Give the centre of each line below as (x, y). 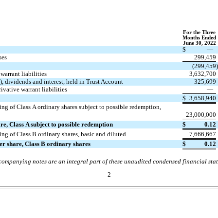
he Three (205, 32)
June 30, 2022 (199, 43)
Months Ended (199, 37)
